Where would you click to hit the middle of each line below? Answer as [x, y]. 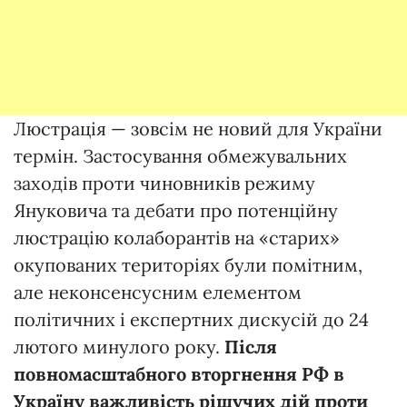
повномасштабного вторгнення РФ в [179, 373]
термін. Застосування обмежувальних [180, 155]
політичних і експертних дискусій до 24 [191, 319]
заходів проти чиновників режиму [164, 183]
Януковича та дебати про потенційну [176, 210]
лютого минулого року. [119, 346]
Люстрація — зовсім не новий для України [198, 128]
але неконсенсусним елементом [158, 292]
